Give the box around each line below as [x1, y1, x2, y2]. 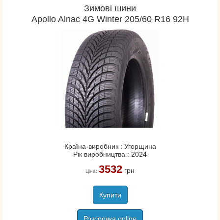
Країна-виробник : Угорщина [64, 142, 156, 150]
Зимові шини [84, 3, 136, 13]
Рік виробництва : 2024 [73, 150, 147, 158]
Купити [99, 191, 121, 199]
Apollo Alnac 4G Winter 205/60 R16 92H [31, 14, 189, 24]
